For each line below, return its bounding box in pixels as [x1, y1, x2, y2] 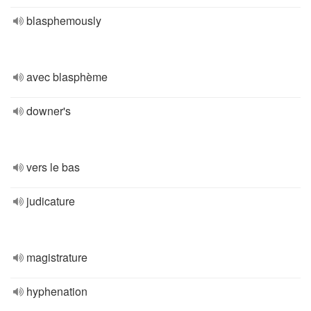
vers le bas [26, 159, 80, 175]
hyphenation [26, 283, 87, 299]
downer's [26, 103, 71, 119]
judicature [26, 193, 75, 209]
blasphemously [26, 12, 101, 28]
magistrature [26, 249, 87, 265]
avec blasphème [26, 69, 108, 85]
